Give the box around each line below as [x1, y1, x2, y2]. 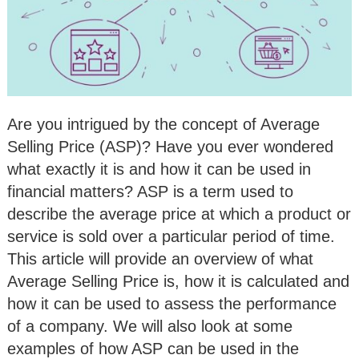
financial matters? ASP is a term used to [7, 182, 293, 200]
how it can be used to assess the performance [7, 294, 337, 313]
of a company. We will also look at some [7, 317, 292, 335]
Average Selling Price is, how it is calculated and [7, 272, 349, 290]
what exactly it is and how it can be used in [7, 159, 311, 178]
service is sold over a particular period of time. [7, 227, 335, 245]
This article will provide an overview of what [7, 249, 313, 268]
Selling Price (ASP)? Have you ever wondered [7, 137, 333, 155]
